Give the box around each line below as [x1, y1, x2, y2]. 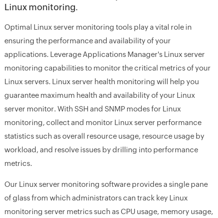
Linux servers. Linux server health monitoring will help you [4, 77, 199, 86]
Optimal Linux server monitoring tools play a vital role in [4, 23, 192, 31]
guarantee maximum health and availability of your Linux [4, 91, 195, 99]
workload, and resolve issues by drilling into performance [4, 145, 198, 154]
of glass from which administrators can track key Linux [4, 194, 188, 202]
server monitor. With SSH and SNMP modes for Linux [4, 105, 181, 113]
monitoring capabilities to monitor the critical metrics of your [4, 64, 211, 72]
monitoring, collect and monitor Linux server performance [4, 118, 201, 127]
